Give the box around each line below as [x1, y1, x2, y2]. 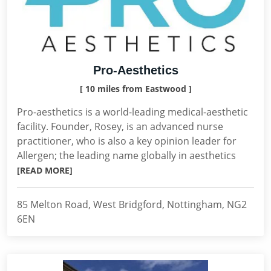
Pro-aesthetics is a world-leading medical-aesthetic [17, 105, 248, 119]
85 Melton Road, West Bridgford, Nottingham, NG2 [17, 198, 247, 211]
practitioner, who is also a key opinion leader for [17, 134, 237, 148]
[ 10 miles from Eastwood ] [79, 83, 192, 94]
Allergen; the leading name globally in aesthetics [17, 149, 236, 162]
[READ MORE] [17, 165, 73, 176]
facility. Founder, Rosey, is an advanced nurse [17, 120, 223, 133]
